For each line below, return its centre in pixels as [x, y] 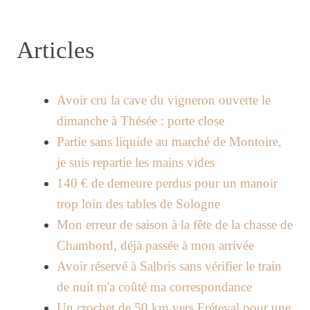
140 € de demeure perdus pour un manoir [167, 183]
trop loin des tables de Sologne [138, 204]
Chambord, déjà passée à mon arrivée [155, 246]
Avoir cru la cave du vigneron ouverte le [163, 100]
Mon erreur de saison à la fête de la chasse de [174, 225]
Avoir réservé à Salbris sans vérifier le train [169, 266]
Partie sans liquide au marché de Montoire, [169, 142]
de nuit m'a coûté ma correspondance [154, 287]
